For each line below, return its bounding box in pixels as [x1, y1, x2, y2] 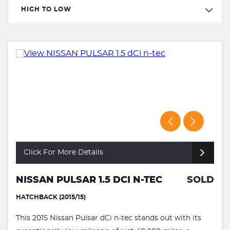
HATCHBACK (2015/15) [16, 194, 86, 200]
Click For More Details [24, 148, 103, 156]
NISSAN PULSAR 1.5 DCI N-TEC [16, 175, 162, 185]
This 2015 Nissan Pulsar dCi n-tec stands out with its [16, 214, 201, 222]
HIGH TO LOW [21, 6, 71, 12]
